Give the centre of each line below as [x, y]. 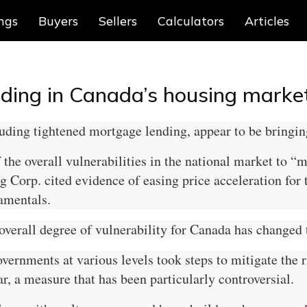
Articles [267, 21]
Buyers [58, 21]
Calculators [191, 21]
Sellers [118, 21]
